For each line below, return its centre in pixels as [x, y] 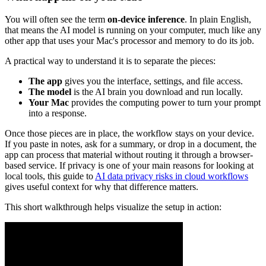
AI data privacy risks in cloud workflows [172, 176]
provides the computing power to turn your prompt [165, 103]
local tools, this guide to [50, 176]
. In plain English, [218, 20]
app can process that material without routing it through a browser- [129, 155]
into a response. [58, 113]
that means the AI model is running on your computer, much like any [133, 30]
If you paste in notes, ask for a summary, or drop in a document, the [131, 144]
